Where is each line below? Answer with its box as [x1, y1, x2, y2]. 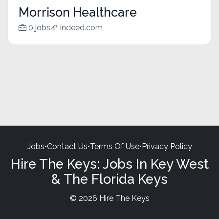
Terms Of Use [89, 141, 139, 151]
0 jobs [28, 23, 50, 33]
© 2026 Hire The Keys [69, 193, 150, 203]
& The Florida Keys [51, 171, 168, 187]
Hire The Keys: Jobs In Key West [10, 155, 209, 172]
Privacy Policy [141, 141, 192, 151]
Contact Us [46, 141, 88, 151]
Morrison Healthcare [18, 5, 137, 20]
